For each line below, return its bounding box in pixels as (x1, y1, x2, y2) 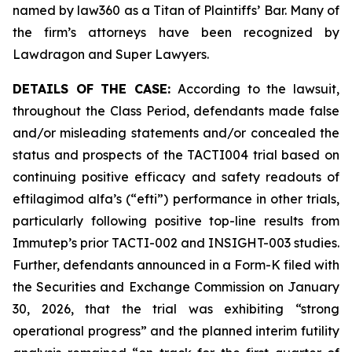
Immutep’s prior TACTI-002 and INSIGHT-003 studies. (13, 235, 339, 251)
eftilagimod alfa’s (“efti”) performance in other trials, (13, 191, 339, 207)
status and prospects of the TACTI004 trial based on (13, 147, 339, 163)
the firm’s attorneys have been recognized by (13, 24, 339, 40)
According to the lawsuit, (170, 81, 340, 97)
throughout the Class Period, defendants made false (13, 103, 339, 119)
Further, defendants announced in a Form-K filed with (13, 257, 339, 273)
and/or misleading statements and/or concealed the (13, 125, 339, 141)
